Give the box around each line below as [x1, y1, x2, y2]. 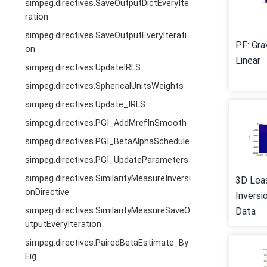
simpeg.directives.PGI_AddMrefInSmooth [25, 118, 187, 128]
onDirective [25, 187, 70, 197]
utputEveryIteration [25, 219, 102, 229]
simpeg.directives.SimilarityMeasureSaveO [25, 206, 191, 216]
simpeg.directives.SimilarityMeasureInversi [25, 173, 191, 184]
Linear [235, 54, 260, 66]
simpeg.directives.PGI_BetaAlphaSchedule [25, 136, 190, 147]
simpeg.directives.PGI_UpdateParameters [25, 155, 189, 165]
